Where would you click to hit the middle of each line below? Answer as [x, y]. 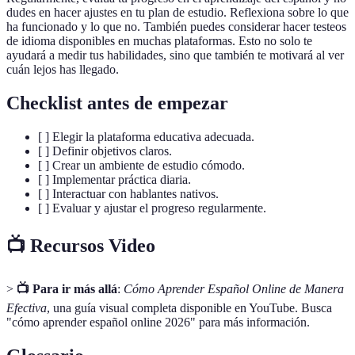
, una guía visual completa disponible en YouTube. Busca [189, 307]
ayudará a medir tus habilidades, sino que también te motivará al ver [175, 55]
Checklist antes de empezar [117, 103]
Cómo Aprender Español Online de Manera [234, 288]
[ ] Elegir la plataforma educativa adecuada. [146, 137]
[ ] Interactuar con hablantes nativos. [128, 194]
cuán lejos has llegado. [63, 70]
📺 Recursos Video [81, 246]
